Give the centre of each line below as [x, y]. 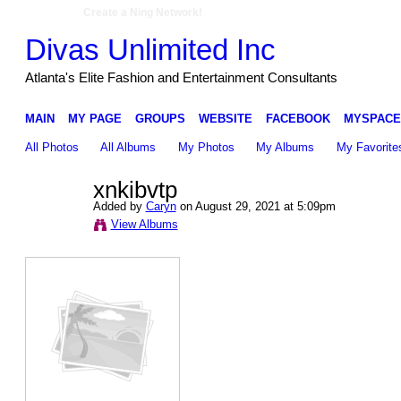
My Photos [206, 147]
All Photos [51, 147]
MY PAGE [94, 118]
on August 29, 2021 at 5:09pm [256, 206]
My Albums [286, 147]
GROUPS [160, 118]
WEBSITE [225, 118]
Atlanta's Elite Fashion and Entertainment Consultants [181, 77]
